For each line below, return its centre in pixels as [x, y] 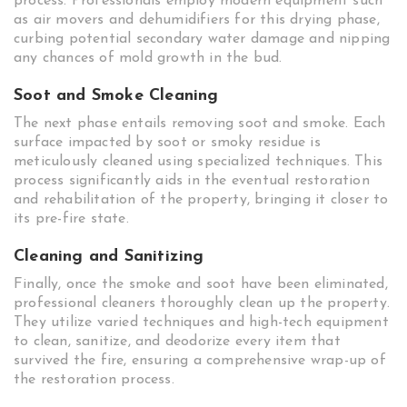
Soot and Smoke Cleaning [116, 96]
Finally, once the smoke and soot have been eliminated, [201, 284]
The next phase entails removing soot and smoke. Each [200, 124]
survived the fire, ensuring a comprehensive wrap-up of [200, 361]
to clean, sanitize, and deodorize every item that [177, 342]
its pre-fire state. [71, 219]
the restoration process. [94, 380]
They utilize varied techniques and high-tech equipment [201, 323]
